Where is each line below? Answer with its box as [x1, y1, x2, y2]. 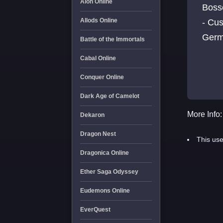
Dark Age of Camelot [80, 93, 139, 100]
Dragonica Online [80, 149, 129, 156]
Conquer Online [80, 74, 124, 81]
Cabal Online [80, 55, 116, 62]
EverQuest [80, 206, 111, 213]
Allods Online [80, 17, 117, 24]
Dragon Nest [80, 130, 116, 137]
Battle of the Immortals [80, 36, 145, 43]
